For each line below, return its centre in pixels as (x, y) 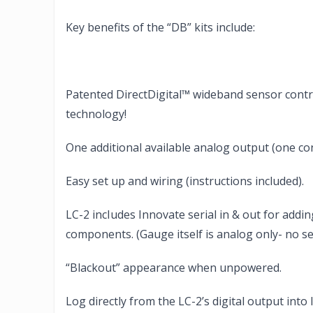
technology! (96, 114)
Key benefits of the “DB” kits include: (160, 28)
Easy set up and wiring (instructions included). (185, 181)
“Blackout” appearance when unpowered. (174, 268)
